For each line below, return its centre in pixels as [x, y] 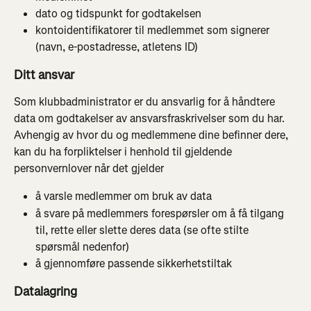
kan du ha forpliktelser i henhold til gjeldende [124, 152]
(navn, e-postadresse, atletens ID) [117, 47]
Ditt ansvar [44, 75]
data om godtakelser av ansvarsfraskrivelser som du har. [151, 119]
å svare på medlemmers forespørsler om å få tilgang [161, 213]
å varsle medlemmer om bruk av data [124, 196]
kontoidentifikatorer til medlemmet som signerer [154, 31]
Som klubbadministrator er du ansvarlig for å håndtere [146, 102]
